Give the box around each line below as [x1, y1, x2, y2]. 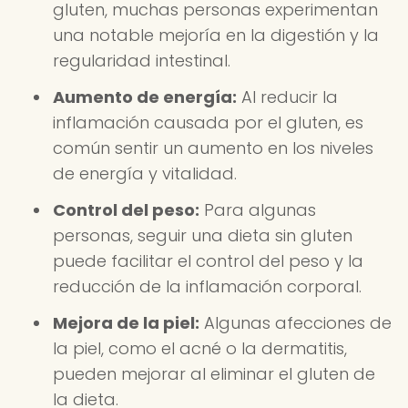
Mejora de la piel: [53, 311, 199, 334]
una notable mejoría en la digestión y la [53, 24, 379, 46]
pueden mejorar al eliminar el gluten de [53, 362, 375, 385]
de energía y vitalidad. [53, 162, 237, 185]
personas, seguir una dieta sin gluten [53, 224, 352, 247]
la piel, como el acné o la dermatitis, [53, 337, 347, 360]
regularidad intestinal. [53, 49, 230, 72]
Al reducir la [237, 86, 338, 108]
